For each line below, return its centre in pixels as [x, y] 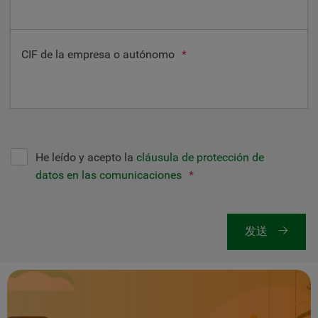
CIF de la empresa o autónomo [98, 54]
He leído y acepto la [86, 157]
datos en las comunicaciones [109, 175]
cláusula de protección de [200, 157]
